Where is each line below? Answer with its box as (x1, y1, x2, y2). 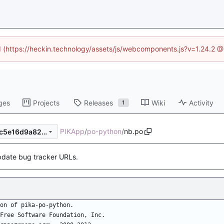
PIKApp (59, 127, 84, 136)
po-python (86, 127, 121, 136)
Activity (188, 98, 213, 107)
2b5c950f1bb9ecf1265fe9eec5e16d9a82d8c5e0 (41, 127, 47, 136)
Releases (83, 98, 113, 107)
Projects (32, 98, 59, 107)
